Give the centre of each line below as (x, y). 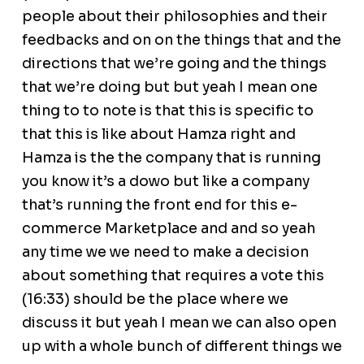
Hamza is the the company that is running (171, 158)
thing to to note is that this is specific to (167, 111)
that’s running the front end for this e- (159, 205)
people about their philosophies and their (174, 17)
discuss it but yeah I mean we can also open (179, 323)
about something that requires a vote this (173, 276)
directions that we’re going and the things (174, 64)
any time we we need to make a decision (165, 252)
